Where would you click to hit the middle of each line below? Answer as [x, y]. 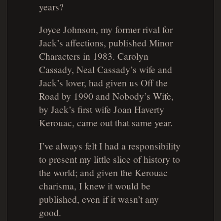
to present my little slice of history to [109, 159]
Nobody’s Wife [142, 96]
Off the [154, 83]
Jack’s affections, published [94, 43]
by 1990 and [86, 96]
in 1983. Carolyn [114, 56]
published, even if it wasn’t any [99, 199]
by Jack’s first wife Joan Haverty [101, 109]
